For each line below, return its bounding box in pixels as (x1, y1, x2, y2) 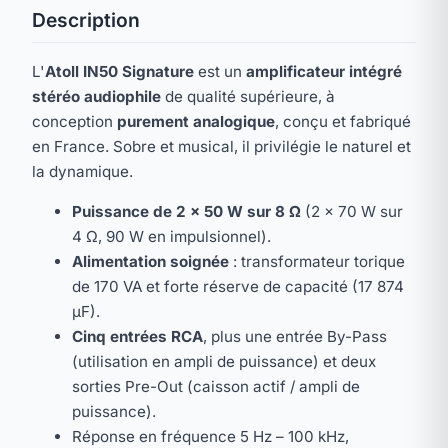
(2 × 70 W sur (301, 202, 403, 222)
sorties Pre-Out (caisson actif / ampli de (72, 377, 360, 397)
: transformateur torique (229, 252, 405, 272)
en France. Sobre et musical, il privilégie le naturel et (32, 136, 411, 156)
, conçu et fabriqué (275, 111, 411, 131)
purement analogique (117, 111, 275, 131)
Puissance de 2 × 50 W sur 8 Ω (72, 202, 301, 222)
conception (32, 111, 117, 131)
